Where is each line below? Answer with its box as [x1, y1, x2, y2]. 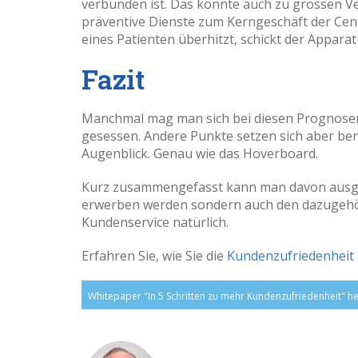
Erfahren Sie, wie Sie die [82, 246, 227, 265]
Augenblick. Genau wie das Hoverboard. [82, 144, 321, 162]
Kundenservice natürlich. [82, 213, 232, 231]
